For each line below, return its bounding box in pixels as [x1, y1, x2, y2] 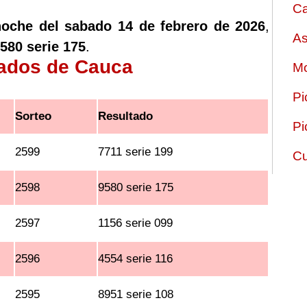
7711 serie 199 [98, 145, 173, 158]
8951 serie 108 [98, 288, 174, 301]
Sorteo [15, 110, 52, 123]
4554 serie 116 [98, 252, 173, 265]
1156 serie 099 [98, 217, 173, 230]
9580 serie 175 [98, 181, 174, 194]
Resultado [98, 110, 153, 123]
